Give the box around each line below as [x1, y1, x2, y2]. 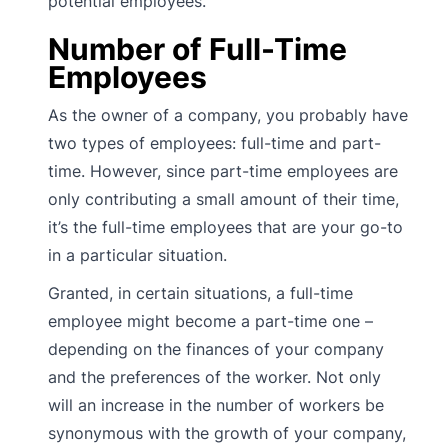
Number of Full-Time [48, 30, 347, 67]
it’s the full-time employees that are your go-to [48, 216, 403, 237]
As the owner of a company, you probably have [48, 104, 408, 125]
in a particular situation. [48, 244, 227, 265]
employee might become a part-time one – [48, 310, 373, 331]
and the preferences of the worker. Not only [48, 366, 381, 387]
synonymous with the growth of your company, [48, 422, 406, 443]
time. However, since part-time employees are [48, 160, 398, 181]
